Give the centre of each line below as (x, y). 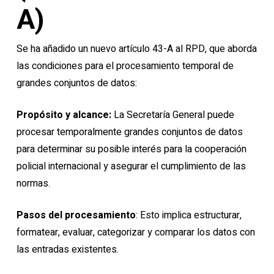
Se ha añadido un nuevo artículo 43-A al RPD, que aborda (136, 49)
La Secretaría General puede (174, 115)
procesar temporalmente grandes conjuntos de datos (129, 132)
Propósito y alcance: (65, 115)
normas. (33, 183)
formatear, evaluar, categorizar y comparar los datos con (135, 232)
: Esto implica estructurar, (188, 215)
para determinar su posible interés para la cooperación (131, 149)
